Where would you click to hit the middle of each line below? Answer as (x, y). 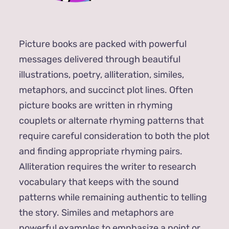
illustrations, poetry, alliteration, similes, (101, 74)
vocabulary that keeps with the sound (99, 182)
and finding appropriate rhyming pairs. (100, 151)
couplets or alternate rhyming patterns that (111, 120)
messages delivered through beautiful (99, 59)
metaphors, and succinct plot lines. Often (106, 90)
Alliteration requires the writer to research (107, 166)
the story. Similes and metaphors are (96, 212)
